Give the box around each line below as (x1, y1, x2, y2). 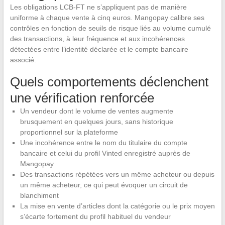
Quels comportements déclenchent (10, 74, 208, 90)
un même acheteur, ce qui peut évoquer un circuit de (20, 181, 188, 189)
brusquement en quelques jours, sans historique (20, 118, 173, 126)
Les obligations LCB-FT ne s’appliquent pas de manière (10, 3, 187, 12)
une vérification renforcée (10, 90, 154, 106)
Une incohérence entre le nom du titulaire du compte (20, 139, 187, 147)
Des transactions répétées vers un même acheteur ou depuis (20, 170, 214, 179)
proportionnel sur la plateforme (20, 128, 118, 137)
